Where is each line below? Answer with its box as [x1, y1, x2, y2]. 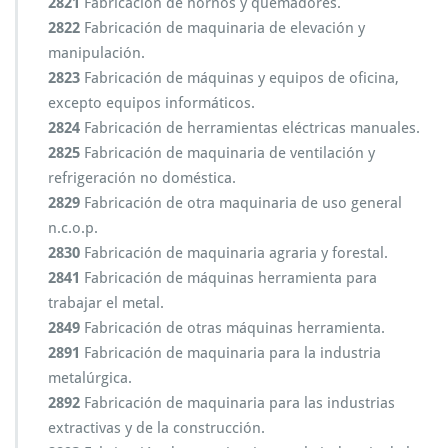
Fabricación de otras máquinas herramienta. [80, 319, 385, 337]
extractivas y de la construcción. [48, 419, 265, 437]
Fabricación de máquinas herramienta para [80, 269, 377, 287]
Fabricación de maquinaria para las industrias [80, 394, 395, 412]
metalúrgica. [48, 369, 132, 387]
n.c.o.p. [48, 219, 98, 237]
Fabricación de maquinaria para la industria [80, 344, 381, 362]
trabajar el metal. [48, 294, 164, 312]
